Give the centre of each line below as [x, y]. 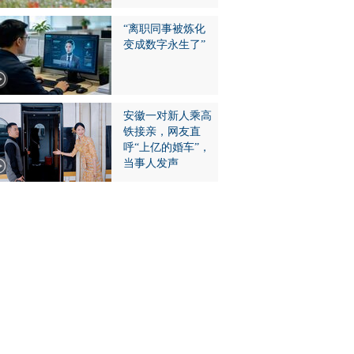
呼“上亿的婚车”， [167, 147]
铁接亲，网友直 [162, 132]
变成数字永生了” [164, 45]
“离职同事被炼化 [164, 29]
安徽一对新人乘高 [168, 116]
